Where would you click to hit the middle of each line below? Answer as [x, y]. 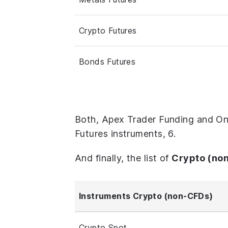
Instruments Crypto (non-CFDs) [146, 196]
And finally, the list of [123, 158]
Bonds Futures [107, 62]
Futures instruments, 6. [125, 134]
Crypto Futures [108, 31]
